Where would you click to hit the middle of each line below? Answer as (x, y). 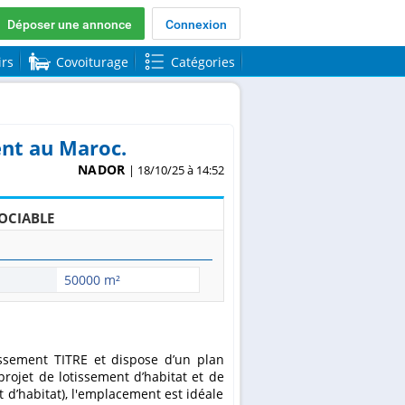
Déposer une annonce (70, 24)
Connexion (196, 24)
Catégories (202, 61)
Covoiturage (92, 61)
